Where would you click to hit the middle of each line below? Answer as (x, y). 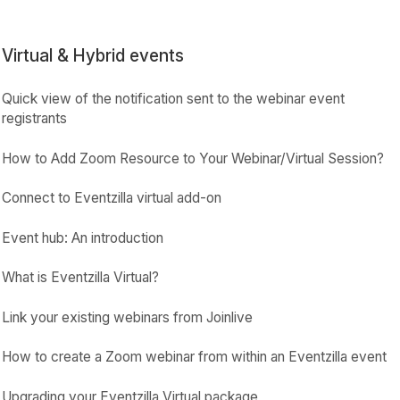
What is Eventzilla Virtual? (81, 277)
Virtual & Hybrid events (93, 56)
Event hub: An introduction (83, 237)
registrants (35, 118)
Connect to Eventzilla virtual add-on (112, 198)
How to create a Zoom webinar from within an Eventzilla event (195, 357)
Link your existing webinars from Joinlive (128, 317)
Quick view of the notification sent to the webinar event (174, 99)
